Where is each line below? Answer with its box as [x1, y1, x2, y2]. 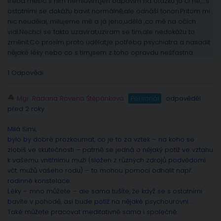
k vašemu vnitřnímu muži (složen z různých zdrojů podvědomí [7, 155, 206, 165]
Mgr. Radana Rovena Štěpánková [17, 94, 124, 104]
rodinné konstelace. [7, 176, 71, 186]
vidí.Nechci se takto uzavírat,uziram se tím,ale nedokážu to [7, 27, 195, 37]
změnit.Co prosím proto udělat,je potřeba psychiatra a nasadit [7, 37, 210, 47]
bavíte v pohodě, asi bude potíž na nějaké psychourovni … [7, 197, 196, 207]
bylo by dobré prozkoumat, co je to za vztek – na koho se [7, 135, 194, 145]
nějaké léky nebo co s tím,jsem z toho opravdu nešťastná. [7, 48, 194, 58]
